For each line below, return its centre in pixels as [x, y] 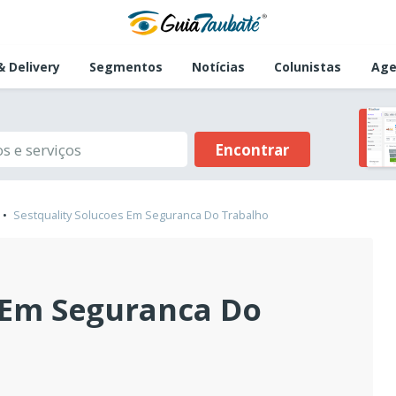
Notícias [219, 67]
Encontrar [252, 149]
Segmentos [126, 67]
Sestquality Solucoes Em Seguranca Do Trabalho [141, 215]
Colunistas [308, 67]
